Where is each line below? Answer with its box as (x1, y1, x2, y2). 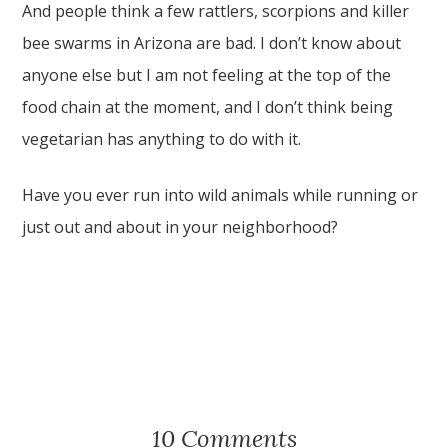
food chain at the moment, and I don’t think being (22, 96, 394, 118)
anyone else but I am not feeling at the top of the (22, 64, 392, 86)
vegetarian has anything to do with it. (22, 128, 302, 150)
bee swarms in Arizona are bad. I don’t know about (22, 32, 402, 54)
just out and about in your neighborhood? (22, 216, 339, 238)
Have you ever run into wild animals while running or (22, 184, 419, 206)
